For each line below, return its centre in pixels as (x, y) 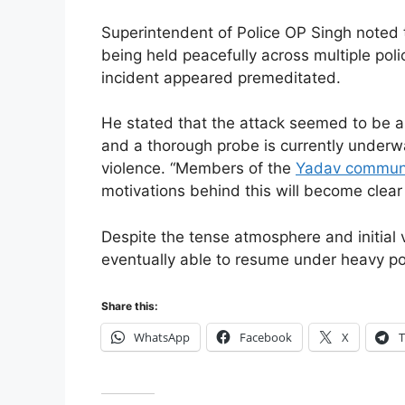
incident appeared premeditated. (221, 77)
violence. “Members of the (198, 169)
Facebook (266, 338)
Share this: (130, 306)
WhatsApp (162, 338)
